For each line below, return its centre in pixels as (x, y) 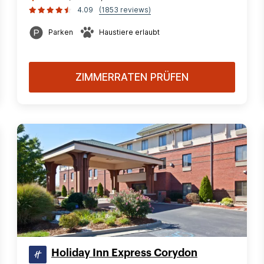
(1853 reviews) (125, 10)
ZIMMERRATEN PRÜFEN (132, 77)
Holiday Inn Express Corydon (124, 253)
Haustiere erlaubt (129, 32)
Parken (61, 32)
